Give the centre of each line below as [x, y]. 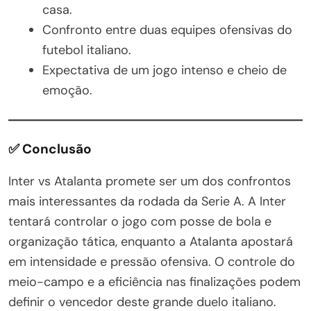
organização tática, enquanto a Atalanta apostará [151, 241]
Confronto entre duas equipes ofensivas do [167, 30]
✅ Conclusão [50, 149]
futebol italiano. [87, 50]
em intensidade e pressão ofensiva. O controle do [152, 261]
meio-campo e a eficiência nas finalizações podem [154, 281]
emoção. [67, 90]
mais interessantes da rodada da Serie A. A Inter [147, 201]
